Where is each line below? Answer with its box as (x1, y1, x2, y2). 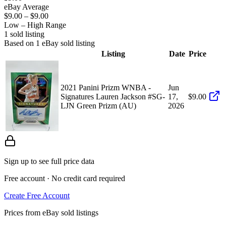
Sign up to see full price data (4, 156, 94, 165)
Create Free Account (4, 191, 70, 200)
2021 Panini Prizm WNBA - (61, 83, 151, 92)
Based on (4, 38, 36, 47)
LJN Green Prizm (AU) (61, 101, 136, 110)
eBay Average (4, 2, 49, 11)
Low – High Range (4, 20, 66, 29)
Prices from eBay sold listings (4, 208, 98, 217)
